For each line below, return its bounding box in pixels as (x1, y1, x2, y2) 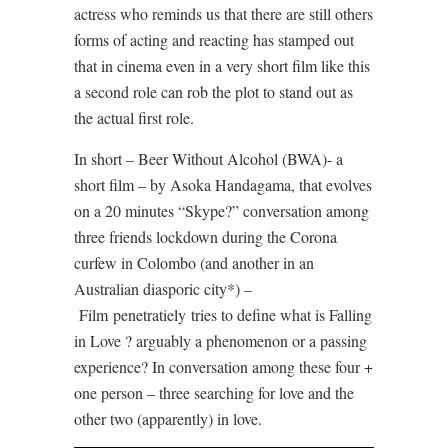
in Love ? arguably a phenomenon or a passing (74, 330, 367, 351)
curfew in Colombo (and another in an (74, 252, 314, 273)
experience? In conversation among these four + (74, 356, 373, 377)
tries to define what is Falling (191, 304, 372, 325)
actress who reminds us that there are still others (74, 3, 373, 24)
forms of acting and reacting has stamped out (74, 29, 354, 50)
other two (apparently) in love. (74, 408, 262, 429)
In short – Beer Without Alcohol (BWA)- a (74, 148, 343, 169)
